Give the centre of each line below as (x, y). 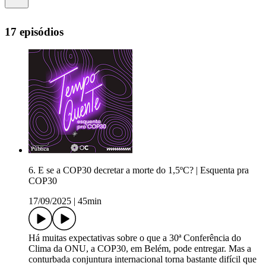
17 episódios (34, 31)
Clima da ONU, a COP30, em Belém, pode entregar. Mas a (140, 249)
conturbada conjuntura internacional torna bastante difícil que (142, 259)
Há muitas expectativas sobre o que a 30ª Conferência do (135, 238)
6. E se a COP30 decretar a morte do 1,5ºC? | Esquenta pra (139, 170)
